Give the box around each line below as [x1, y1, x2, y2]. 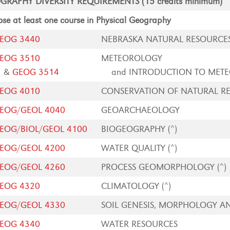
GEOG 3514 [12, 67, 60, 78]
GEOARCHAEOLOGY [101, 105, 180, 116]
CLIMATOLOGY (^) [101, 181, 171, 191]
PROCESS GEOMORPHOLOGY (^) [101, 162, 227, 172]
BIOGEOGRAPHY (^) [101, 124, 178, 135]
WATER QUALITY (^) [101, 143, 178, 154]
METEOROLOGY [101, 53, 163, 64]
